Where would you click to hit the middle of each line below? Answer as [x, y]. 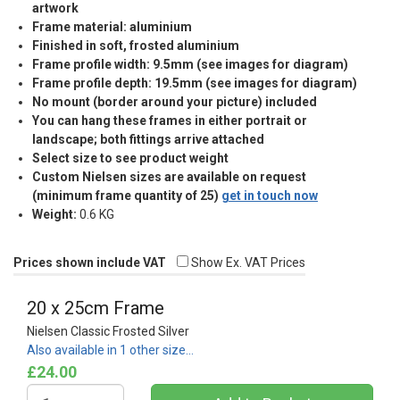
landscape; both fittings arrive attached [148, 139]
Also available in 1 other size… [110, 350]
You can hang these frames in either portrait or [170, 120]
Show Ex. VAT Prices [247, 262]
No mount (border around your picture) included [175, 101]
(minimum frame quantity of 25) [127, 195]
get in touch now [270, 195]
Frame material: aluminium [112, 26]
